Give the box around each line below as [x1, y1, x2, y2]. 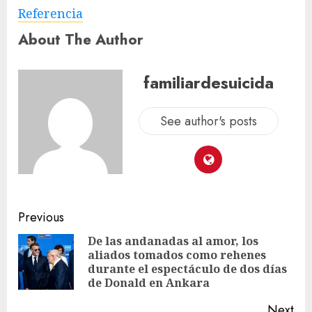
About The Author [18, 28, 143, 50]
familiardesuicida [143, 70, 274, 95]
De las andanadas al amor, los [88, 233, 258, 249]
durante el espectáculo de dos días [88, 260, 287, 276]
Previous [18, 208, 64, 226]
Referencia [18, 4, 83, 22]
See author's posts [159, 112, 257, 131]
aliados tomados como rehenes [88, 247, 266, 263]
